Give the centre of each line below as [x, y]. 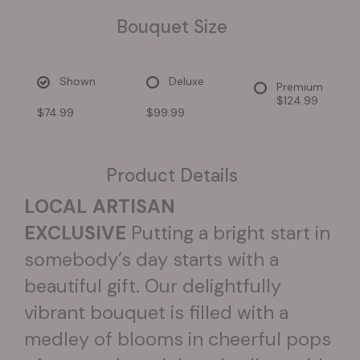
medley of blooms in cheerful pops [178, 340]
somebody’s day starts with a [151, 260]
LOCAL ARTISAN [100, 207]
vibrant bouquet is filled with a [156, 313]
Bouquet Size [172, 27]
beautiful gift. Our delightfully [153, 286]
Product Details [172, 176]
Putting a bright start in [231, 233]
